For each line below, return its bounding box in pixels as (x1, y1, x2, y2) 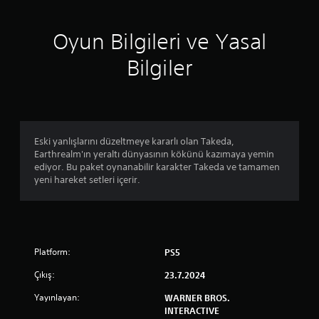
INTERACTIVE (164, 305, 219, 316)
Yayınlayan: (34, 291, 80, 303)
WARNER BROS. (164, 292, 230, 303)
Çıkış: (34, 268, 55, 281)
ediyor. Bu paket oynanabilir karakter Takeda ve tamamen (34, 161, 280, 173)
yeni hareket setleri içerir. (34, 174, 140, 186)
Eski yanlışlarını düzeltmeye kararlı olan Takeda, (34, 135, 234, 147)
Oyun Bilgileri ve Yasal (52, 29, 267, 54)
